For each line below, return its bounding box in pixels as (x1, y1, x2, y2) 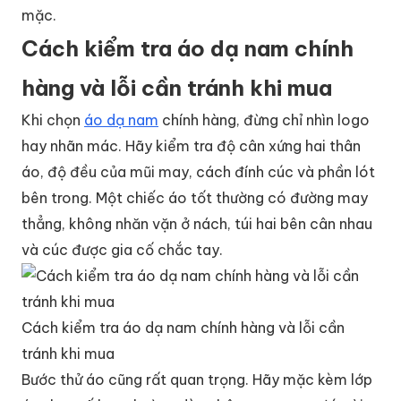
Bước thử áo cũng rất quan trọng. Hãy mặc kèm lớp (21, 370, 372, 388)
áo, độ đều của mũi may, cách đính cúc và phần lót (21, 162, 375, 181)
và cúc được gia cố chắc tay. (21, 240, 223, 259)
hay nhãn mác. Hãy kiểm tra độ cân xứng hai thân (21, 136, 361, 155)
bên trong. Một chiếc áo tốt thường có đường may (21, 188, 368, 207)
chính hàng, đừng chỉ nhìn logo (158, 110, 370, 129)
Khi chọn (21, 110, 84, 129)
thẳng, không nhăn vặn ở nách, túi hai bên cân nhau (21, 214, 372, 233)
